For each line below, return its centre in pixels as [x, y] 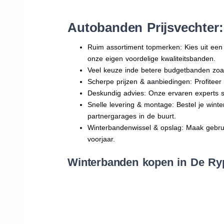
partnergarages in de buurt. [132, 116]
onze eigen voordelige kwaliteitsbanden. [152, 58]
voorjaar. [101, 139]
